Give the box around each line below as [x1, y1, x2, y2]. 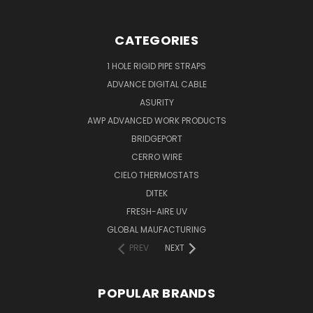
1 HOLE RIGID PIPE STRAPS [107, 59, 206, 72]
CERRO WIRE [131, 150, 182, 163]
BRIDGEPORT [131, 132, 182, 145]
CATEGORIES [115, 31, 198, 49]
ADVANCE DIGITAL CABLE [106, 78, 207, 90]
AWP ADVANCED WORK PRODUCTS [87, 114, 226, 126]
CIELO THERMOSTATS [114, 168, 199, 181]
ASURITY [139, 96, 174, 108]
